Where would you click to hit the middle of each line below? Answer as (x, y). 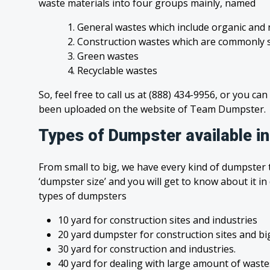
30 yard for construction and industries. (147, 249)
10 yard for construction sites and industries (158, 220)
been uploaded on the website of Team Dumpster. (152, 109)
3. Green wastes (103, 56)
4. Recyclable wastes (112, 71)
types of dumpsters (83, 196)
